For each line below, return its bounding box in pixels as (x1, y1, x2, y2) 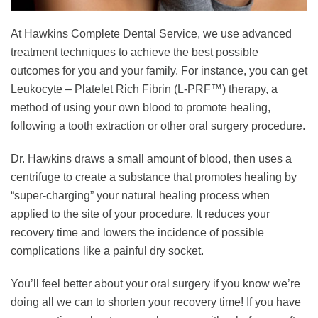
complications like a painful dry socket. (11, 245, 204, 258)
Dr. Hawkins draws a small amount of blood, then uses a (11, 153, 292, 165)
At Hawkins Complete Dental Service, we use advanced (11, 28, 292, 40)
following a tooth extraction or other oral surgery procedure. (11, 120, 305, 133)
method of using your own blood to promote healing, (11, 102, 270, 114)
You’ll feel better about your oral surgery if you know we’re (11, 278, 300, 290)
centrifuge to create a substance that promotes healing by (11, 171, 297, 184)
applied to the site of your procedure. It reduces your (11, 208, 270, 221)
